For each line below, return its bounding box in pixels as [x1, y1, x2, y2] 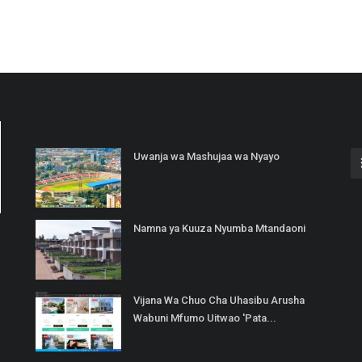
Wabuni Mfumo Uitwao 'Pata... [133, 312, 276, 325]
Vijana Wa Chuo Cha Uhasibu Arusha [133, 294, 305, 307]
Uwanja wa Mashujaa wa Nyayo [133, 150, 280, 163]
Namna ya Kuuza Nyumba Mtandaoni [133, 222, 305, 235]
